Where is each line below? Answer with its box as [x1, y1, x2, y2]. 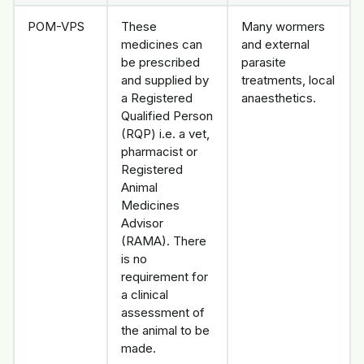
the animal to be [121, 323, 210, 339]
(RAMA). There [121, 233, 206, 249]
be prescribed [121, 54, 200, 71]
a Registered [121, 90, 193, 106]
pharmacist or [121, 144, 197, 160]
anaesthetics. [241, 90, 316, 106]
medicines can [121, 37, 202, 53]
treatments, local [241, 72, 335, 89]
